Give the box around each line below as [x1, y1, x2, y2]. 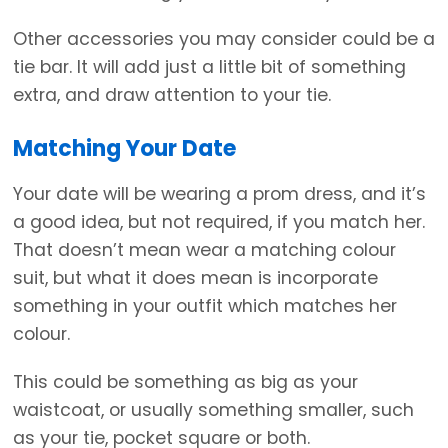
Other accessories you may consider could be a [13, 26, 435, 51]
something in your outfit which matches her [13, 294, 397, 319]
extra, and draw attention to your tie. [13, 82, 331, 107]
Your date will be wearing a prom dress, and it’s [13, 182, 426, 207]
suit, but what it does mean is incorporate [13, 266, 378, 291]
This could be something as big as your [13, 370, 358, 395]
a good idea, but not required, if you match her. [13, 210, 425, 235]
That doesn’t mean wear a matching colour [13, 238, 396, 263]
